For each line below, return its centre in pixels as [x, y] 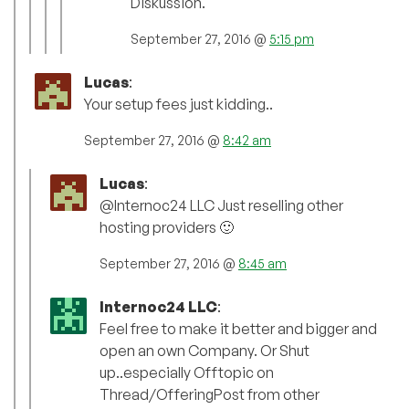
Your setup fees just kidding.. [178, 105]
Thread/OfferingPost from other [210, 395]
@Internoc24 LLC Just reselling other [221, 206]
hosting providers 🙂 [167, 228]
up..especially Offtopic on [187, 373]
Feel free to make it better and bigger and [238, 329]
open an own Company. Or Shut [204, 351]
